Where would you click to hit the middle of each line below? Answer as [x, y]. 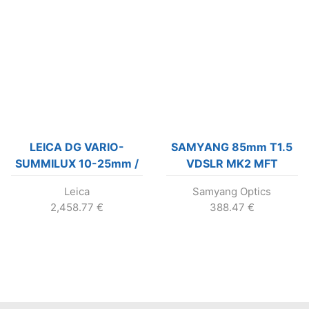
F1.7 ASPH [77, 180]
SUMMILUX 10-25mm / [77, 163]
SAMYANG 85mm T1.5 [232, 147]
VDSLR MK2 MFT [232, 163]
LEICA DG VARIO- [77, 147]
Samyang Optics [232, 191]
